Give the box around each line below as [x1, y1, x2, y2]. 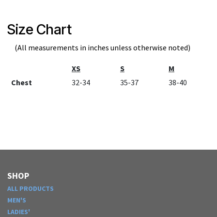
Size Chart [7, 21, 72, 38]
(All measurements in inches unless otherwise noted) [15, 43, 190, 53]
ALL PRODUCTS [7, 184, 54, 193]
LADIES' [7, 207, 30, 216]
